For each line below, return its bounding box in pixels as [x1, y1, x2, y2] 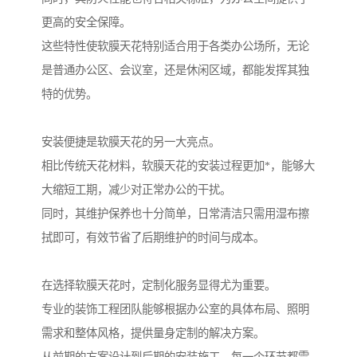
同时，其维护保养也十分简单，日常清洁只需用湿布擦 [41, 207, 309, 221]
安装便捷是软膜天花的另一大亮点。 [41, 135, 220, 149]
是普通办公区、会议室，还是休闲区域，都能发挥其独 [41, 64, 309, 77]
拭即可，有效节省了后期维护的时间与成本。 [41, 231, 265, 245]
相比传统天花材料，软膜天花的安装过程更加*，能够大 [41, 159, 315, 173]
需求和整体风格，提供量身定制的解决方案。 [41, 327, 265, 340]
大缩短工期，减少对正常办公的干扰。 [41, 183, 231, 197]
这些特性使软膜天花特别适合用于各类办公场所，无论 [41, 40, 309, 53]
